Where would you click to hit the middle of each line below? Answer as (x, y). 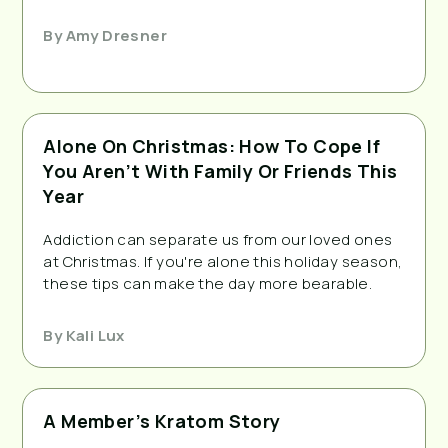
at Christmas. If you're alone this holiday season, (223, 261)
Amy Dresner (115, 35)
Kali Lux (93, 335)
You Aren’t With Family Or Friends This (220, 170)
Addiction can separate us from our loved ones (218, 239)
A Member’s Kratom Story (162, 420)
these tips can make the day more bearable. (208, 283)
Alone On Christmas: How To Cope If (211, 145)
